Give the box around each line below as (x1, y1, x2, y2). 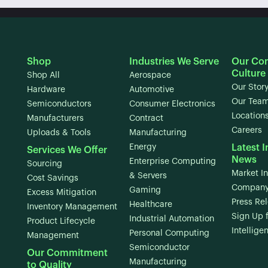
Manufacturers (27, 114, 84, 123)
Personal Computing (129, 229, 209, 237)
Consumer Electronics (129, 100, 215, 108)
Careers (231, 126, 262, 135)
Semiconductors (27, 100, 92, 108)
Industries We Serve (129, 57, 219, 66)
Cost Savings (27, 174, 79, 182)
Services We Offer (27, 145, 108, 155)
